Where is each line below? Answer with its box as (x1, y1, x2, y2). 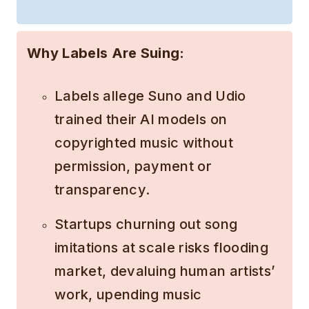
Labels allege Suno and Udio (54, 88, 246, 105)
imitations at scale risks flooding (54, 239, 268, 257)
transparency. (54, 181, 150, 199)
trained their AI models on (54, 111, 228, 128)
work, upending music (54, 286, 202, 303)
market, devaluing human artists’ (54, 263, 276, 280)
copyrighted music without (54, 134, 234, 152)
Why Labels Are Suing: (27, 45, 185, 62)
